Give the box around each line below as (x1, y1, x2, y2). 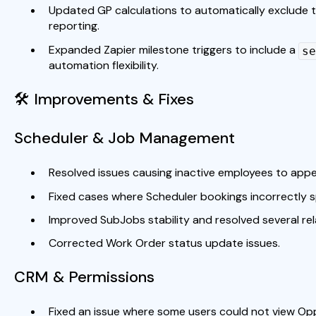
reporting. (48, 18, 99, 34)
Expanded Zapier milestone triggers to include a (48, 42, 298, 57)
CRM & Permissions (13, 266, 154, 287)
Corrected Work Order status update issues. (48, 235, 280, 250)
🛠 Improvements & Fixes (13, 88, 194, 109)
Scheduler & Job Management (13, 127, 235, 148)
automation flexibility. (48, 57, 159, 73)
